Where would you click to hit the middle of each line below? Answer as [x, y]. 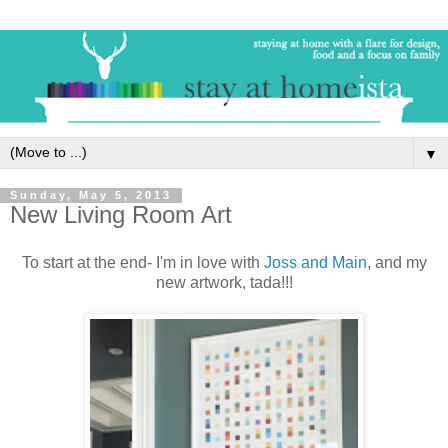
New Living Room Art [121, 215]
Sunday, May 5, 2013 [91, 195]
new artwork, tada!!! [224, 283]
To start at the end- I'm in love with [142, 263]
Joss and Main [315, 263]
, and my [396, 263]
